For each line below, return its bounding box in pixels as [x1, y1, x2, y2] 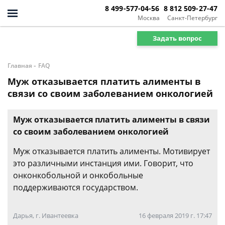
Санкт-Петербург [167, 13, 217, 22]
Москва [137, 13, 160, 22]
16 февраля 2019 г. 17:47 [139, 211, 212, 220]
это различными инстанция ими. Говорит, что [13, 158, 193, 169]
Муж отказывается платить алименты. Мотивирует [13, 146, 210, 157]
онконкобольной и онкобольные [13, 170, 143, 181]
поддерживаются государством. [13, 182, 138, 193]
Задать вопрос [153, 33, 202, 43]
